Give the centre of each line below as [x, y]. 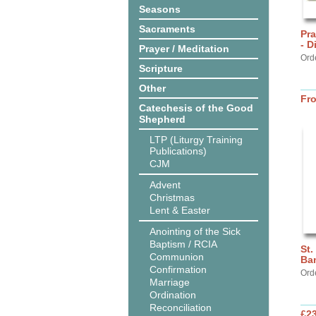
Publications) [178, 151]
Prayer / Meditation [184, 49]
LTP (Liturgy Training [196, 140]
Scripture [161, 68]
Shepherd [162, 119]
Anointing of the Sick [195, 231]
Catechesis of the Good [196, 108]
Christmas [172, 197]
